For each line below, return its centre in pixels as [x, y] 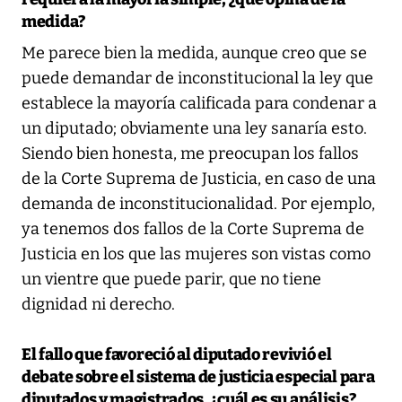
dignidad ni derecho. [98, 304]
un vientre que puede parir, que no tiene [171, 279]
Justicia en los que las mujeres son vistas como [196, 253]
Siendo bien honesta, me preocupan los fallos [190, 153]
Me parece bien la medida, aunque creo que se [194, 52]
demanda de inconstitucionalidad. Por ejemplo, [198, 203]
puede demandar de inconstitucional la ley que [197, 78]
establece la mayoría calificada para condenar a [199, 103]
